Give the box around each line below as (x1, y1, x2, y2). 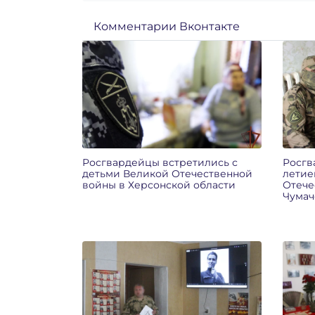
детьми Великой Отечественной (82, 167, 252, 180)
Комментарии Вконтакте (94, 20, 240, 33)
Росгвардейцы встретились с (82, 155, 238, 169)
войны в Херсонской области (82, 178, 236, 191)
